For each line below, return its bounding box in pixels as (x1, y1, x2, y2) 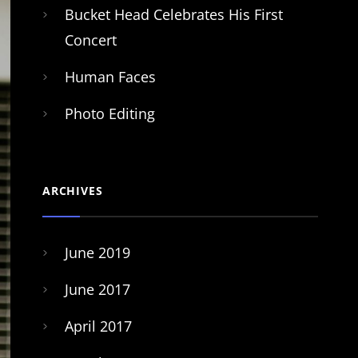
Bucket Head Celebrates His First (64, 5, 283, 24)
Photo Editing (64, 104, 155, 123)
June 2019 (64, 243, 130, 262)
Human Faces (64, 67, 156, 86)
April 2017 (64, 316, 132, 336)
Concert (64, 30, 117, 50)
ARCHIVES (42, 183, 103, 198)
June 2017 (64, 280, 130, 299)
